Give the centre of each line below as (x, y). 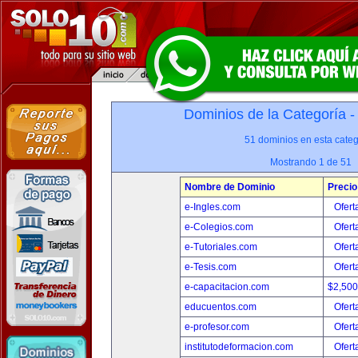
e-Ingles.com (213, 207)
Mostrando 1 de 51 (311, 162)
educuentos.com (221, 307)
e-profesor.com (217, 327)
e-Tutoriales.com (221, 247)
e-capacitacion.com (227, 287)
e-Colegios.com (219, 227)
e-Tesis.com (211, 267)
